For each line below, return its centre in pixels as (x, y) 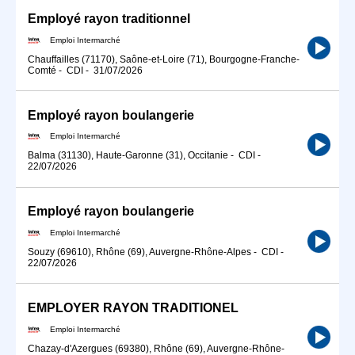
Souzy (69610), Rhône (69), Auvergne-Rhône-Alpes (139, 252)
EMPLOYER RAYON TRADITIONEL (133, 308)
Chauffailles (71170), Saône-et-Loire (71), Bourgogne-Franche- (164, 59)
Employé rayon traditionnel (109, 18)
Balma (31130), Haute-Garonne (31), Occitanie (128, 156)
